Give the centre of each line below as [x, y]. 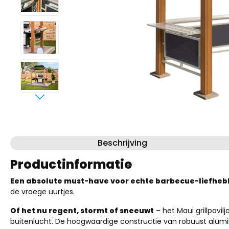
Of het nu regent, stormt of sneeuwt [82, 211]
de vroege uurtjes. [42, 192]
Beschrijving [122, 143]
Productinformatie [71, 164]
